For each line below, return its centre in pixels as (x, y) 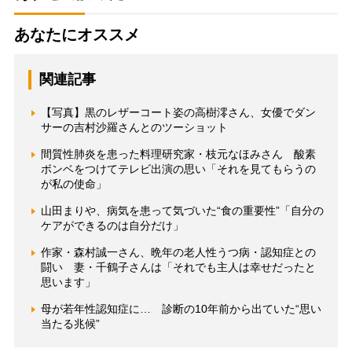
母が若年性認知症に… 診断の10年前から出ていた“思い (181, 309)
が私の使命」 (73, 184)
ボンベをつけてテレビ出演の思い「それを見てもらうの (178, 169)
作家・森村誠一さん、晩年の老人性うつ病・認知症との (178, 253)
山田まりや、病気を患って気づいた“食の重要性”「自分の (182, 211)
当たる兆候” (70, 324)
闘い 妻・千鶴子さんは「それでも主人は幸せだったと (178, 268)
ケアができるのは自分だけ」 (112, 226)
